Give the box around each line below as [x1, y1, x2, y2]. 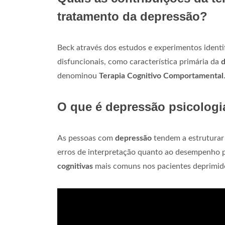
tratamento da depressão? [57, 10, 207, 24]
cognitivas [57, 162, 93, 171]
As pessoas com [57, 134, 115, 143]
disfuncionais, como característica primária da [57, 58, 221, 66]
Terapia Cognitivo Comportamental [99, 72, 223, 80]
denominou [57, 72, 99, 80]
